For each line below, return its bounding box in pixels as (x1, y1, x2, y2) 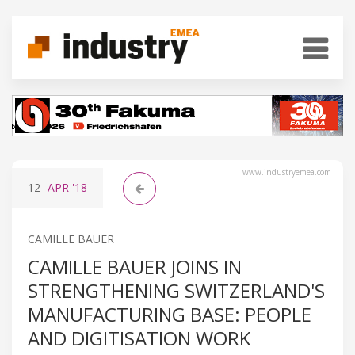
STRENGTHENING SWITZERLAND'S (28, 277, 325, 303)
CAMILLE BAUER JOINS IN (28, 253, 242, 280)
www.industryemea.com (242, 166, 331, 177)
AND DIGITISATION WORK (28, 324, 250, 351)
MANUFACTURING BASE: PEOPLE (28, 300, 311, 327)
